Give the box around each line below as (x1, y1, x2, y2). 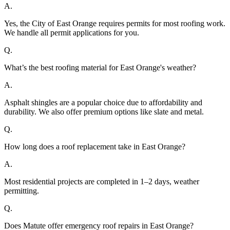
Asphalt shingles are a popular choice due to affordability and (4, 98, 202, 107)
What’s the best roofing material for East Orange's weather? (4, 63, 196, 72)
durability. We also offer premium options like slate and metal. (4, 107, 204, 117)
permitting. (4, 186, 39, 196)
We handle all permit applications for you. (4, 28, 139, 37)
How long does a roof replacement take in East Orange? (4, 142, 185, 151)
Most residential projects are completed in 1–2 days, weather (4, 177, 199, 186)
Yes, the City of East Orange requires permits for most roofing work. (4, 19, 225, 28)
